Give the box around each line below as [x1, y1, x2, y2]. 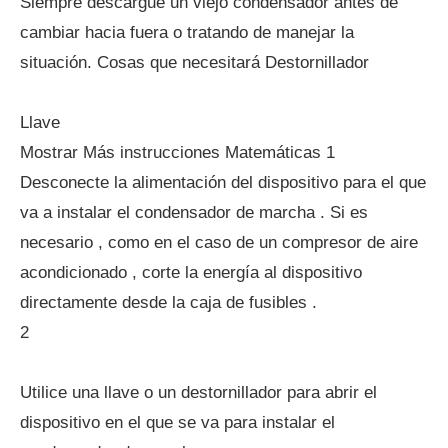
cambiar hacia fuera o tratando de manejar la [20, 23, 354, 42]
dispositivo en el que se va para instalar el [20, 413, 335, 432]
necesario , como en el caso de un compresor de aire [20, 233, 418, 252]
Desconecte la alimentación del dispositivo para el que [20, 173, 426, 192]
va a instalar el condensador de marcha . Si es [20, 203, 368, 222]
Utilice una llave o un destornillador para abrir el [20, 383, 377, 402]
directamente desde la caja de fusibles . [20, 293, 317, 312]
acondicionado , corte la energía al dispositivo [20, 263, 362, 282]
